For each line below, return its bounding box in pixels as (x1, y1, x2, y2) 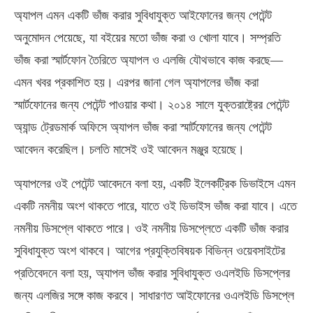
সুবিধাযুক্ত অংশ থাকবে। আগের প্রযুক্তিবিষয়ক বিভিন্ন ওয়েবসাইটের (14, 244, 285, 258)
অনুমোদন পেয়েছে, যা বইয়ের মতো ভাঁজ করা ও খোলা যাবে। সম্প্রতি (14, 31, 281, 45)
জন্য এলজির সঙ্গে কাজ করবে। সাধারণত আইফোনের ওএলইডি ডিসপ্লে (14, 289, 294, 303)
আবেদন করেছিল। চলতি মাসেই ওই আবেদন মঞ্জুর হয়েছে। (14, 143, 245, 156)
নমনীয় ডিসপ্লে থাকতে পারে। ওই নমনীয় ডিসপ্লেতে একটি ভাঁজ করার (14, 221, 289, 235)
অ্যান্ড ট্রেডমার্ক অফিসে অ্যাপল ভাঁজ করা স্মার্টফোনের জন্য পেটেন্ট (14, 120, 272, 134)
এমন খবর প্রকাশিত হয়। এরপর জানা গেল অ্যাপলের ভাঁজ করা (14, 75, 259, 89)
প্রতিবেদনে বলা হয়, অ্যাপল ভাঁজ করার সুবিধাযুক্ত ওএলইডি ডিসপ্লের (14, 266, 290, 280)
